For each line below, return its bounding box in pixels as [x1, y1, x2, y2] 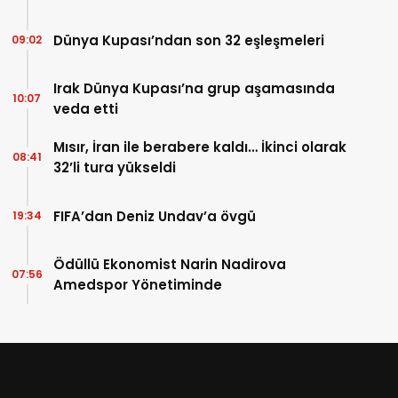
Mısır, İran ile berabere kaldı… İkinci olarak [53, 138, 346, 157]
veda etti [53, 99, 118, 119]
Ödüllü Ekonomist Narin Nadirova [53, 255, 286, 275]
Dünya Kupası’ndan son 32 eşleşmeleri [53, 30, 324, 50]
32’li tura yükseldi [53, 158, 176, 178]
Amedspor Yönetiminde [53, 275, 222, 295]
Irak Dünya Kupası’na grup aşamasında [53, 79, 335, 99]
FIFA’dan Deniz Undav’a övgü [53, 206, 256, 226]
